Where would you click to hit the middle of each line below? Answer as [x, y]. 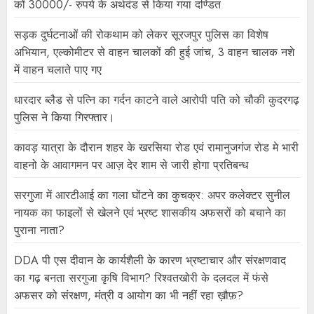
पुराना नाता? [39, 231]
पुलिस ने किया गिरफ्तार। [64, 118]
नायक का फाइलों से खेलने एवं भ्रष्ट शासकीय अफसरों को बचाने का [150, 213]
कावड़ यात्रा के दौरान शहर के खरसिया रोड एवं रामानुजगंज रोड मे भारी [156, 148]
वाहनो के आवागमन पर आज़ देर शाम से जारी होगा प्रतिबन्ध [131, 165]
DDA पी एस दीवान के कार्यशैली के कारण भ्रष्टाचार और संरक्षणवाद [150, 261]
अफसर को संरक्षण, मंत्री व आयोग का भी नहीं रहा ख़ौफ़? [129, 296]
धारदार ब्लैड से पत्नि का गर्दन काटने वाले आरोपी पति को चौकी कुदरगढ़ [157, 100]
